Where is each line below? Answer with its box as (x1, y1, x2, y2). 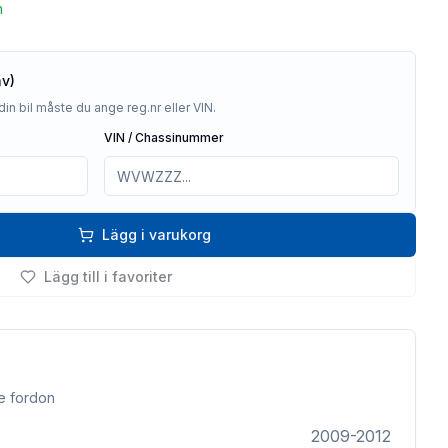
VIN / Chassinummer (104, 130, 224, 145)
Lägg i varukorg (101, 226, 211, 243)
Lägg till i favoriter (44, 268, 172, 285)
